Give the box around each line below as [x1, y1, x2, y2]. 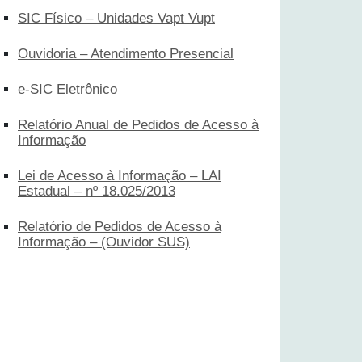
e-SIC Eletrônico [18, 81, 117, 97]
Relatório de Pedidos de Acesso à [18, 218, 221, 234]
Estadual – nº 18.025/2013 [18, 183, 175, 199]
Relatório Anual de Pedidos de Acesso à [18, 116, 259, 133]
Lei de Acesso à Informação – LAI [18, 167, 221, 183]
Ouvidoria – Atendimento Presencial [18, 45, 234, 61]
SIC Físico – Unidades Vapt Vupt [18, 10, 215, 26]
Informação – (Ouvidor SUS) [18, 234, 190, 250]
